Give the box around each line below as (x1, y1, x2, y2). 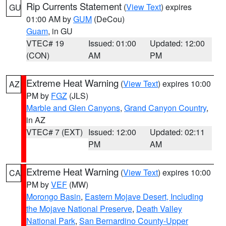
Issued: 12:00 (88, 126, 136, 138)
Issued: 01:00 (88, 37, 136, 49)
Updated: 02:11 (150, 126, 205, 138)
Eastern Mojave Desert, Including (85, 191, 203, 202)
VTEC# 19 (26, 37, 64, 49)
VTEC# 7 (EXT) (26, 126, 83, 138)
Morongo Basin (26, 191, 81, 202)
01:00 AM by (26, 13, 73, 25)
